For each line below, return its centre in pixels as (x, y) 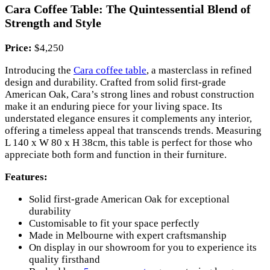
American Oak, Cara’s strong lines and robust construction (130, 95)
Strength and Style (53, 23)
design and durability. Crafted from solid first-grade (115, 83)
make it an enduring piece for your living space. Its (114, 107)
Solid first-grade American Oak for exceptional (129, 199)
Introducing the (39, 71)
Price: (18, 48)
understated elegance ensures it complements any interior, (128, 119)
